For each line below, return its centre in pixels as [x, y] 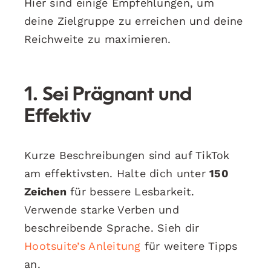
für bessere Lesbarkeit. [130, 191]
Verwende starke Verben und [102, 209]
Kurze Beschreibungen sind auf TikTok [127, 155]
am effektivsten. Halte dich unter [117, 173]
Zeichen [45, 191]
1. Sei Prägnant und [108, 95]
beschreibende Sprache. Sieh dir [112, 227]
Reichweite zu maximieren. [98, 39]
